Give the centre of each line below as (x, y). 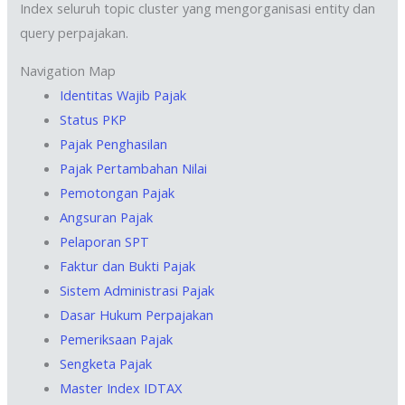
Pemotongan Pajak (118, 192)
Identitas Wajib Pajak (123, 94)
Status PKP (94, 119)
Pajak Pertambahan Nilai (134, 168)
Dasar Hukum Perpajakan (137, 314)
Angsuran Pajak (107, 217)
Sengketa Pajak (106, 363)
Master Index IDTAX (121, 387)
